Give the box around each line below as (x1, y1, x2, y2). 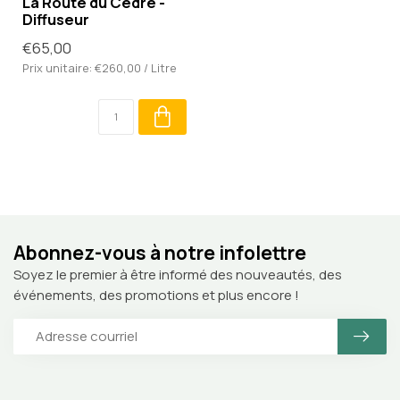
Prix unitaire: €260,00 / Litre (22, 59, 177, 76)
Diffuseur (22, 8, 89, 29)
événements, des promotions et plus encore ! (13, 285, 299, 304)
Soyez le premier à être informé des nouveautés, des (13, 264, 342, 284)
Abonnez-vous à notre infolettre (13, 239, 306, 265)
